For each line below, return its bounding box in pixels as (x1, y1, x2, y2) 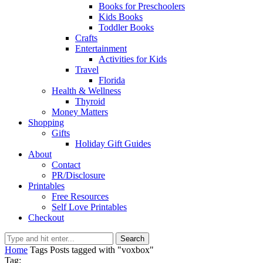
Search (120, 234, 144, 243)
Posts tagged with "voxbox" (50, 245, 154, 255)
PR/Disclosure (52, 170, 105, 180)
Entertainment (75, 43, 127, 53)
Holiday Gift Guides (75, 139, 151, 149)
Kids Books (99, 12, 143, 22)
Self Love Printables (52, 202, 127, 212)
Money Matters (52, 107, 108, 117)
